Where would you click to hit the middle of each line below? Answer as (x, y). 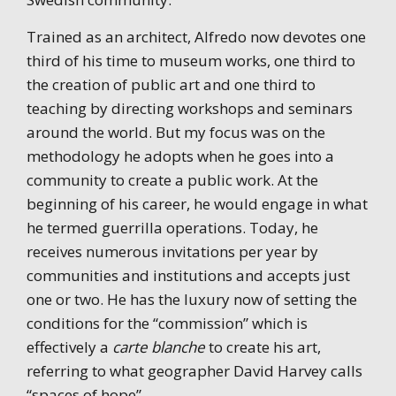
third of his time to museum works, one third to (191, 60)
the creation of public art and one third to (171, 84)
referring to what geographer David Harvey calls (194, 370)
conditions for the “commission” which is (167, 323)
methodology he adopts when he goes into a (180, 156)
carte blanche (159, 346)
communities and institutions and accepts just (188, 275)
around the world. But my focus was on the (176, 132)
